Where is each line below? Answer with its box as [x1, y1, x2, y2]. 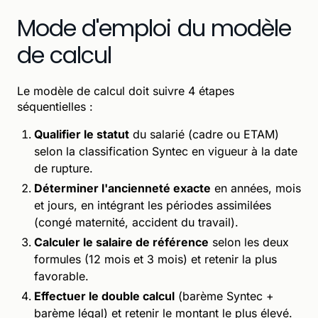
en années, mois [211, 180, 301, 195]
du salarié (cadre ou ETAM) [129, 126, 279, 141]
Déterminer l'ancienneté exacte [34, 180, 211, 195]
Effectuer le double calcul [34, 288, 175, 303]
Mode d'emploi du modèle [17, 11, 291, 44]
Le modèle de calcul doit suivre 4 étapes [17, 83, 234, 98]
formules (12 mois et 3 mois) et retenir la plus [34, 251, 277, 266]
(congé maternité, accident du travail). [34, 214, 238, 229]
